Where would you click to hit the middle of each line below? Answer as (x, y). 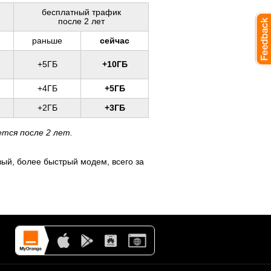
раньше (47, 41)
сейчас (115, 41)
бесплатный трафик (81, 12)
